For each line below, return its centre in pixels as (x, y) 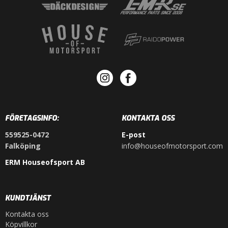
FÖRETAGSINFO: (32, 119)
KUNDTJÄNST (28, 198)
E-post (134, 135)
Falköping (23, 146)
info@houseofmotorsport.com (172, 146)
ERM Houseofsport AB (45, 162)
